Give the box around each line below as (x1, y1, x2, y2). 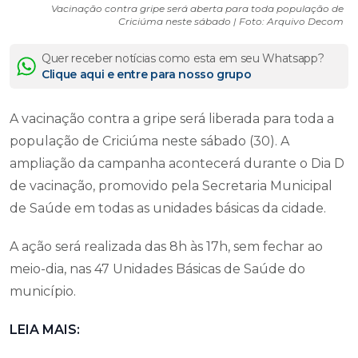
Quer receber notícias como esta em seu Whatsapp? (42, 50, 324, 66)
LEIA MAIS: (10, 321, 80, 337)
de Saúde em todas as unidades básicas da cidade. (10, 200, 326, 216)
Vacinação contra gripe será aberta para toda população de (51, 2, 344, 14)
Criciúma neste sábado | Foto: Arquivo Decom (118, 14, 344, 27)
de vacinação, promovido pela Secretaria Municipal (10, 177, 332, 193)
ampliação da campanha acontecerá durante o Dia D (10, 155, 344, 171)
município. (10, 283, 76, 299)
